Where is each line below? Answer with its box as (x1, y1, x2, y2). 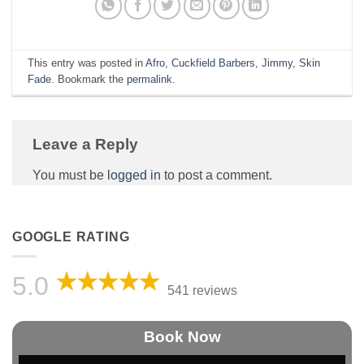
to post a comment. (161, 167, 272, 182)
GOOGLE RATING (12, 229, 130, 244)
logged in (107, 167, 161, 182)
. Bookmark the (51, 73, 128, 86)
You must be (32, 167, 107, 182)
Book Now (143, 328, 221, 346)
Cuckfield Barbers (171, 57, 256, 70)
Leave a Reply (32, 136, 142, 154)
